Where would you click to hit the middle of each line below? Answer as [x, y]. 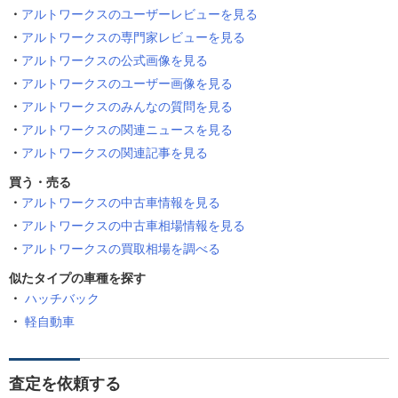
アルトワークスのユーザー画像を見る [127, 84]
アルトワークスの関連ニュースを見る [127, 130]
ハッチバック [62, 299]
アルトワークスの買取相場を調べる [121, 249]
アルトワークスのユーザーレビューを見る [139, 15]
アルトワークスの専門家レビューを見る [133, 38]
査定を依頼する [65, 384]
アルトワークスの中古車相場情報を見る [133, 226]
